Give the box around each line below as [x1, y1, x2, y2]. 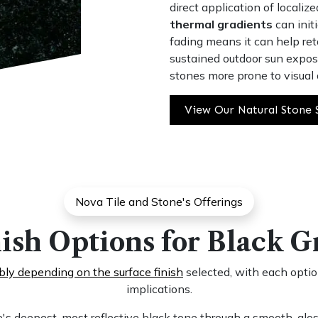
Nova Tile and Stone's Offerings [75, 194, 243, 209]
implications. [126, 281, 192, 296]
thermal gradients [170, 16, 273, 31]
